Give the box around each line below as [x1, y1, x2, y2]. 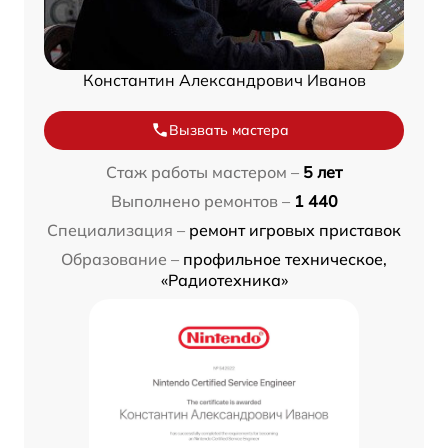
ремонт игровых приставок [189, 219, 401, 240]
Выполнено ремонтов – [110, 190, 290, 211]
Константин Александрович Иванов [82, 69, 366, 90]
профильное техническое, [183, 248, 387, 269]
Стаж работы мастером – [106, 161, 299, 182]
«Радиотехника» [160, 269, 288, 290]
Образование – [61, 248, 179, 269]
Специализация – [47, 219, 185, 240]
